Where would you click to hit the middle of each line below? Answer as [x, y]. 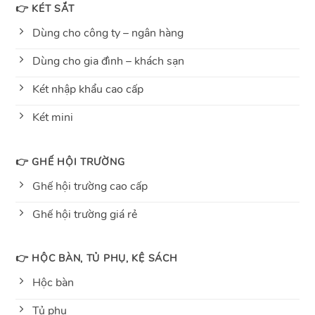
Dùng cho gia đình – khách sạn [108, 61]
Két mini [52, 117]
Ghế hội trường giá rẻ [84, 214]
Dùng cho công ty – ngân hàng [108, 33]
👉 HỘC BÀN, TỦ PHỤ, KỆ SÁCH [96, 258]
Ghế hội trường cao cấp [90, 186]
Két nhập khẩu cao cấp [88, 89]
